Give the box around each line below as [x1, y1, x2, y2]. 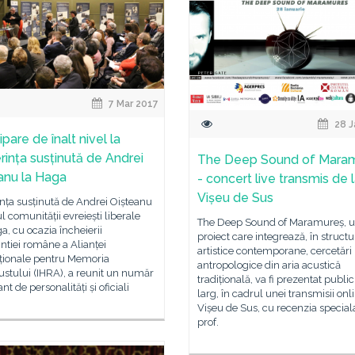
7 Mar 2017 [106, 98, 159, 109]
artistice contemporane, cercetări [197, 244, 352, 257]
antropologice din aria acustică [197, 258, 341, 271]
